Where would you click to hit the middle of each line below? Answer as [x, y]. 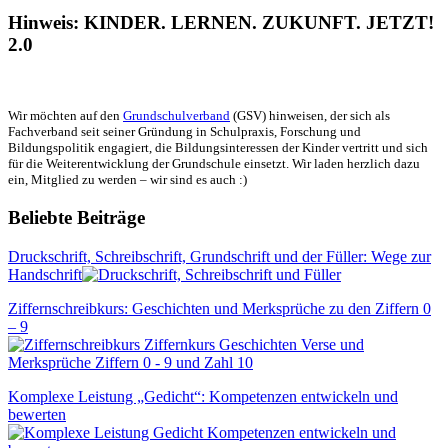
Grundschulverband [176, 116]
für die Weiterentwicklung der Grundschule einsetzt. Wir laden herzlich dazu [214, 164]
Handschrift [45, 274]
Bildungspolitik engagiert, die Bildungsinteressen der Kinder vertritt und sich [218, 148]
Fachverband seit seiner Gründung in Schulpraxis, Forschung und [184, 132]
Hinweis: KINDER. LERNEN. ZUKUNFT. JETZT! [221, 22]
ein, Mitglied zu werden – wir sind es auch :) [127, 180]
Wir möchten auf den [65, 116]
